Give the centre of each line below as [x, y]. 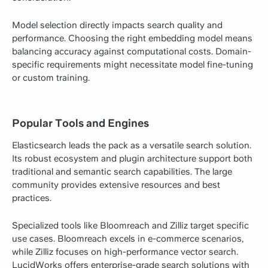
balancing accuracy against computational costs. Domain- [132, 52]
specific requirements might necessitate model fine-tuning [133, 65]
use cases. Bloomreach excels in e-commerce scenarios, [128, 239]
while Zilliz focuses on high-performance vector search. [125, 252]
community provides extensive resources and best [116, 185]
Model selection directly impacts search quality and [117, 25]
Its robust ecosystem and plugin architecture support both [132, 159]
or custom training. [51, 78]
